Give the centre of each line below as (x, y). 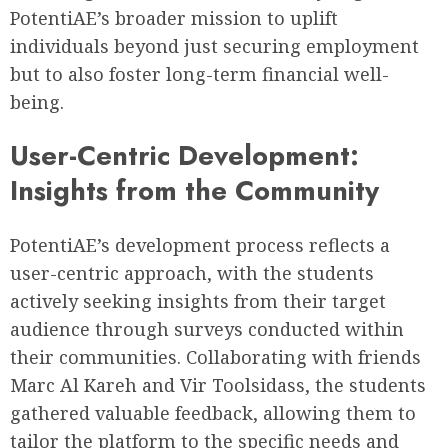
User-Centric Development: (184, 156)
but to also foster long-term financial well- (199, 73)
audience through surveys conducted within (207, 328)
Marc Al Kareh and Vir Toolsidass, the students (218, 384)
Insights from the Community (194, 191)
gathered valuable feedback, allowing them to (213, 412)
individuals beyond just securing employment (214, 45)
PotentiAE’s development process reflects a (200, 244)
